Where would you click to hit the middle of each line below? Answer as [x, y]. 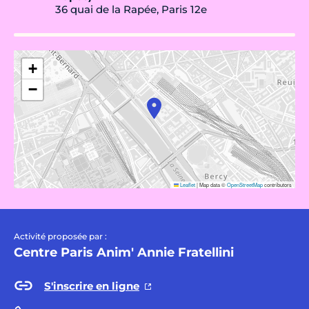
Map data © [212, 185]
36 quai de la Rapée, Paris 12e [131, 10]
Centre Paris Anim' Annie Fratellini [124, 253]
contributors [277, 185]
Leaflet [187, 185]
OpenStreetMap [245, 185]
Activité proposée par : [60, 237]
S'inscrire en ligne [92, 286]
